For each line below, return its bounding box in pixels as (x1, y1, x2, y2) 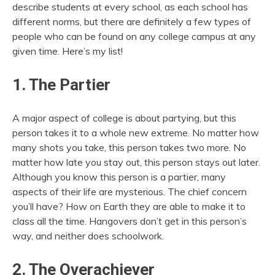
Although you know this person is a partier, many (12, 170, 226, 183)
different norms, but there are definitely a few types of (12, 15, 251, 28)
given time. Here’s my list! (12, 45, 123, 57)
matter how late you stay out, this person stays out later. (12, 155, 260, 168)
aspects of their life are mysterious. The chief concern (12, 185, 247, 198)
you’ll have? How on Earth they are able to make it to (12, 199, 246, 212)
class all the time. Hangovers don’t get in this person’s (12, 214, 247, 227)
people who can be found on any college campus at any (12, 30, 256, 42)
